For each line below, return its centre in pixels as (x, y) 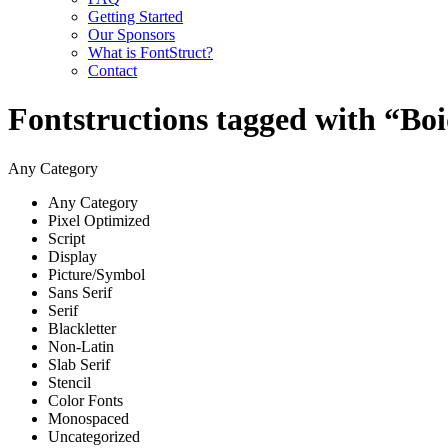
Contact (112, 70)
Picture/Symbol (96, 274)
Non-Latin (81, 346)
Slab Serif (79, 364)
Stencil (69, 382)
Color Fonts (85, 400)
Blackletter (82, 328)
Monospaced (88, 418)
